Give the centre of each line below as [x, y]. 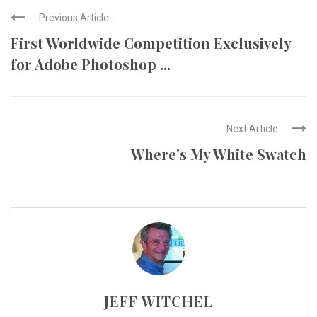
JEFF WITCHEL [158, 301]
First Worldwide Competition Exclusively [151, 43]
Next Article [252, 129]
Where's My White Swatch [219, 154]
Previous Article [74, 18]
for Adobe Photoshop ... [91, 64]
